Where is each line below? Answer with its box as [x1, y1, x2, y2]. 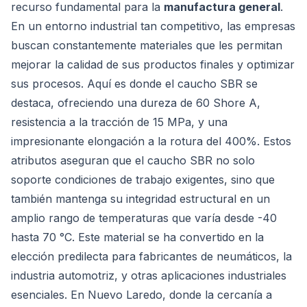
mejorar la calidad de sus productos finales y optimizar [11, 58, 295, 71]
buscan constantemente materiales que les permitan [11, 38, 282, 52]
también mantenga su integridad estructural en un [11, 192, 270, 206]
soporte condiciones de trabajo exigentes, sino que [11, 173, 275, 186]
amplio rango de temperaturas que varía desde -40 [11, 211, 277, 225]
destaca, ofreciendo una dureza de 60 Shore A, [11, 96, 260, 110]
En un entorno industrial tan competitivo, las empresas [11, 19, 295, 33]
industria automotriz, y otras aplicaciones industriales [11, 269, 286, 282]
